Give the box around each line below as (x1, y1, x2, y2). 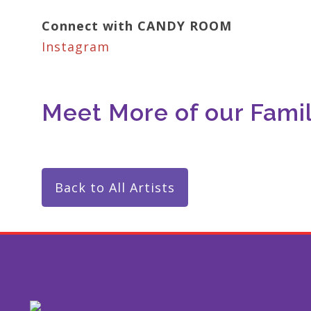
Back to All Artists (55, 179, 175, 196)
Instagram (42, 38, 110, 55)
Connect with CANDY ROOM (42, 17, 232, 34)
